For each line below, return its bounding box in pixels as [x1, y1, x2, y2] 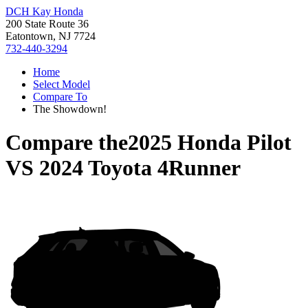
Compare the [5, 130, 128, 155]
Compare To [33, 91, 87, 102]
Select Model [33, 78, 90, 90]
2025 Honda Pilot [128, 130, 291, 155]
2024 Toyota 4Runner [39, 155, 241, 181]
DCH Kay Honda [5, 5, 83, 17]
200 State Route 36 [5, 18, 89, 30]
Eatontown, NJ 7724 [5, 30, 96, 42]
